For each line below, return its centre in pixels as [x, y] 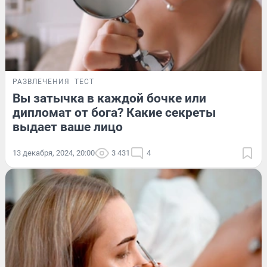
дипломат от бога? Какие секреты [114, 112]
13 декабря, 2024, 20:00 [54, 153]
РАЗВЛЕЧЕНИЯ [41, 81]
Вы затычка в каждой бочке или [109, 98]
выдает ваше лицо [68, 127]
